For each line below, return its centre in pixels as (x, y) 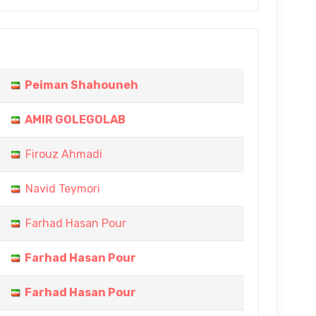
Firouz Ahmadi (64, 154)
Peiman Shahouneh (81, 85)
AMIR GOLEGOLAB (75, 120)
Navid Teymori (63, 189)
